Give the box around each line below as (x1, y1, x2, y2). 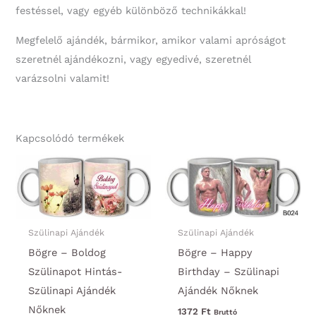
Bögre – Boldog (28, 245, 106, 259)
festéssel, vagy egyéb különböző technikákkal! (16, 4, 247, 17)
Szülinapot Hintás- (28, 265, 122, 278)
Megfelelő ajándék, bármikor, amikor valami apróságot (16, 33, 286, 47)
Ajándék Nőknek (177, 284, 258, 297)
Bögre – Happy (177, 245, 253, 259)
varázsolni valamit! (16, 71, 110, 85)
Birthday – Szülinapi (177, 265, 279, 278)
